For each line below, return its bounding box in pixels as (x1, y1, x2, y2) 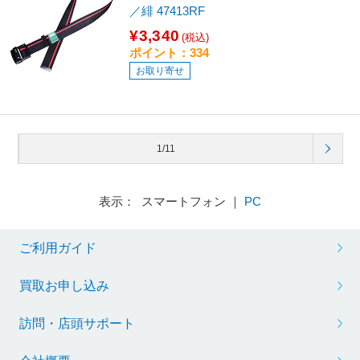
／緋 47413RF (129, 4, 206, 18)
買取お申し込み (18, 278, 109, 292)
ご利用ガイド (18, 240, 96, 255)
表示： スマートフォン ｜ (99, 194, 244, 209)
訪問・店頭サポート (18, 316, 135, 330)
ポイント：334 (129, 46, 210, 60)
